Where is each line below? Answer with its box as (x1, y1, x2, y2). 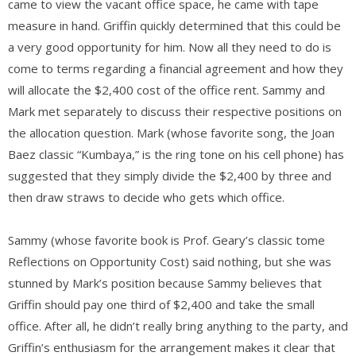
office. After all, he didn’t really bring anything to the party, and (8, 317, 348, 334)
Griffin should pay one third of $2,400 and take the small (8, 296, 315, 312)
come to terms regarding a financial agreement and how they (8, 60, 343, 76)
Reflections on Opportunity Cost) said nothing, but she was (8, 253, 331, 269)
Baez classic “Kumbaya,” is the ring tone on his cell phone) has (8, 145, 344, 162)
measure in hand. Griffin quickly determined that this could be (8, 17, 341, 33)
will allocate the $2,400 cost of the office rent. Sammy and (8, 81, 325, 98)
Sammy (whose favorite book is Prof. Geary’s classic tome (8, 231, 325, 248)
